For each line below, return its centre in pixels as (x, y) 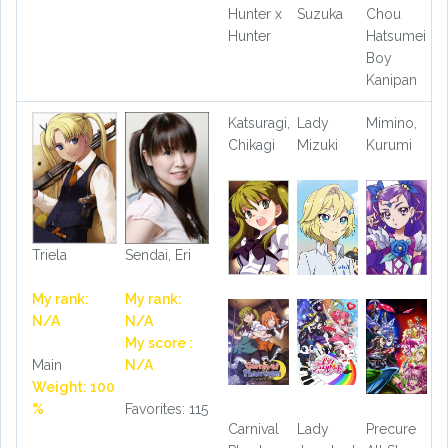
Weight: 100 (73, 386)
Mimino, (391, 123)
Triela (49, 254)
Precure (390, 428)
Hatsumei (395, 36)
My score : (158, 342)
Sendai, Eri (157, 254)
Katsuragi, (259, 123)
